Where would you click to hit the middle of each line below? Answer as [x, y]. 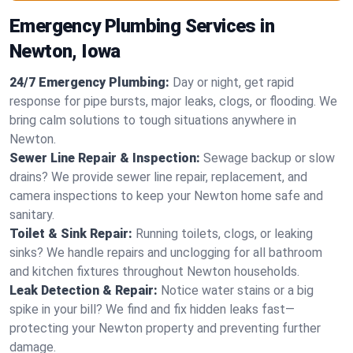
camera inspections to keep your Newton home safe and [166, 196]
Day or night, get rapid [233, 82]
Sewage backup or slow [269, 158]
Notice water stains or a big [237, 290]
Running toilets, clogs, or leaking [224, 234]
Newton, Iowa [65, 51]
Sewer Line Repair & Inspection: [105, 158]
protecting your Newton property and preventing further [165, 328]
